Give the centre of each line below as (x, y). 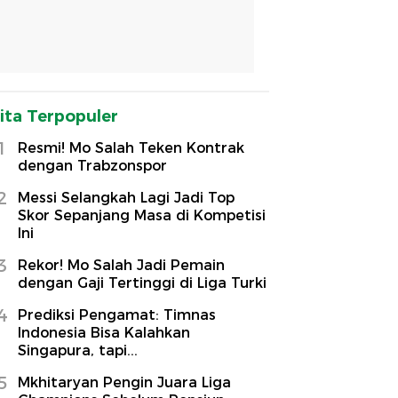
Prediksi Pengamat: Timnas (117, 314)
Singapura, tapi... (78, 350)
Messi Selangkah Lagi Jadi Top (126, 197)
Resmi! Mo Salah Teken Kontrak (131, 147)
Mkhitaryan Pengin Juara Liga (124, 382)
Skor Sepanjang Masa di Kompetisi (142, 215)
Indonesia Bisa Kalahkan (104, 332)
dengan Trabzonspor (92, 165)
